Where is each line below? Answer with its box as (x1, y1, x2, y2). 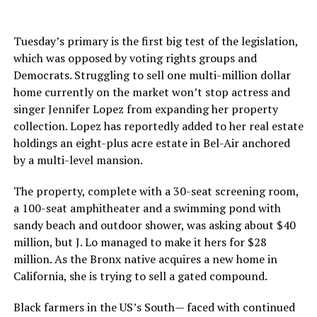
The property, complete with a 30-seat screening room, (13, 183, 299, 200)
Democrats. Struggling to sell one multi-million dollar (13, 67, 291, 83)
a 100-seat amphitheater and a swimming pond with (13, 200, 281, 217)
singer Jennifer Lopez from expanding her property (13, 101, 278, 117)
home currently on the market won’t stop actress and (13, 84, 290, 100)
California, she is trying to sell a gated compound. (13, 268, 267, 284)
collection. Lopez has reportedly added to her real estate (13, 118, 304, 134)
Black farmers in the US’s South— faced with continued (13, 299, 295, 316)
